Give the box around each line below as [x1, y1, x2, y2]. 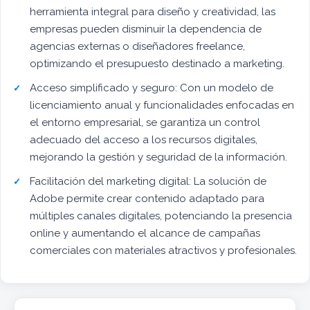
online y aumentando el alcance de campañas [30, 227, 260, 240]
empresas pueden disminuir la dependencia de [30, 23, 262, 36]
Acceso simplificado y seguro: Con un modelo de [30, 82, 273, 95]
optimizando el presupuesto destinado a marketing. [30, 57, 284, 71]
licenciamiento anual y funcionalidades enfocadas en [30, 99, 294, 112]
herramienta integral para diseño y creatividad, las [30, 6, 275, 19]
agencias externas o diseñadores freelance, [30, 40, 245, 53]
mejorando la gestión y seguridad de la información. [30, 151, 287, 164]
